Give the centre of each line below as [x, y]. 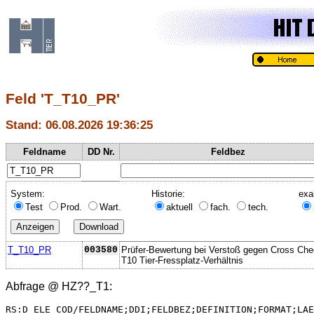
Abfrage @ [34, 286]
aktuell [181, 207]
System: [28, 193]
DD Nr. [101, 151]
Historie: [168, 193]
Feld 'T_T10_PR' [63, 99]
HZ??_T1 [86, 286]
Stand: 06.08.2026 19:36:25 [79, 125]
